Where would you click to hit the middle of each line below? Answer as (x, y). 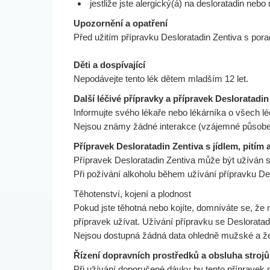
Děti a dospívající (109, 65)
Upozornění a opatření (121, 23)
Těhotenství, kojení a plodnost (132, 194)
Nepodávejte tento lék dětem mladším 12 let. (161, 79)
